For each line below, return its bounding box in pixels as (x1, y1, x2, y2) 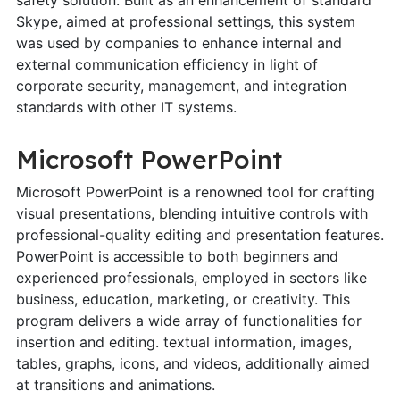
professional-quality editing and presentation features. (15, 225, 384, 244)
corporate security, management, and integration (15, 76, 346, 95)
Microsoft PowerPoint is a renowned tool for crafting (15, 182, 375, 201)
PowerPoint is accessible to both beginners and (15, 246, 338, 265)
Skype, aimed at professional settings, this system (15, 12, 355, 30)
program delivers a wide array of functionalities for (15, 311, 362, 329)
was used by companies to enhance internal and (15, 33, 342, 52)
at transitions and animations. (15, 375, 215, 394)
